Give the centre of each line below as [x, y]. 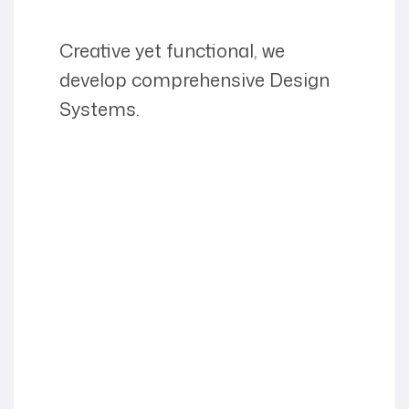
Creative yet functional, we [172, 50]
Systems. [100, 108]
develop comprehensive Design [194, 79]
